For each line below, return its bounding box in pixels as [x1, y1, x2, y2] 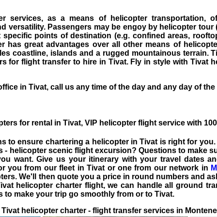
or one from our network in [105, 163, 211, 172]
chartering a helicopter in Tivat [45, 137, 158, 146]
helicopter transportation [110, 14, 204, 23]
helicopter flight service [99, 118, 185, 127]
